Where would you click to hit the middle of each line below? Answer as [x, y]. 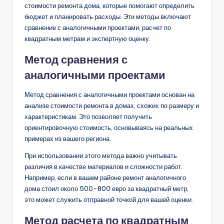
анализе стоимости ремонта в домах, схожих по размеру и [112, 105]
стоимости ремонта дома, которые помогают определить [109, 5]
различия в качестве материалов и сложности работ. [103, 166]
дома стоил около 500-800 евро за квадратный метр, [106, 188]
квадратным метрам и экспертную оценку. [87, 38]
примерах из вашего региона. [68, 138]
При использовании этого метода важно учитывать [101, 155]
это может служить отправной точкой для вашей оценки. [109, 199]
